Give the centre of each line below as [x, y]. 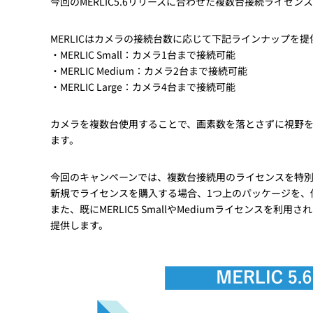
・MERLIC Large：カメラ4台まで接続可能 [143, 87]
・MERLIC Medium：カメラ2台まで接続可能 [149, 71]
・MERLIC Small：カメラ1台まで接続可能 [143, 54]
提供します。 [79, 225]
